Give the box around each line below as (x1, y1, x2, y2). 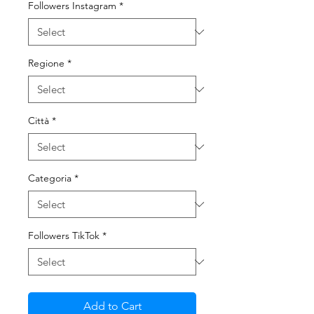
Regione (28, 57, 64, 69)
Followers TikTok (28, 229, 100, 242)
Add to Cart (83, 299, 142, 313)
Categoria (28, 172, 71, 184)
